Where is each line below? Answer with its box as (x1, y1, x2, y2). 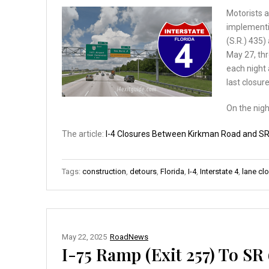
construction (82, 166, 126, 176)
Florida (160, 166, 184, 176)
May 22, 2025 (62, 232, 107, 241)
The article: (62, 128, 106, 139)
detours (130, 166, 157, 176)
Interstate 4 (200, 166, 238, 176)
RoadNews (110, 232, 148, 241)
